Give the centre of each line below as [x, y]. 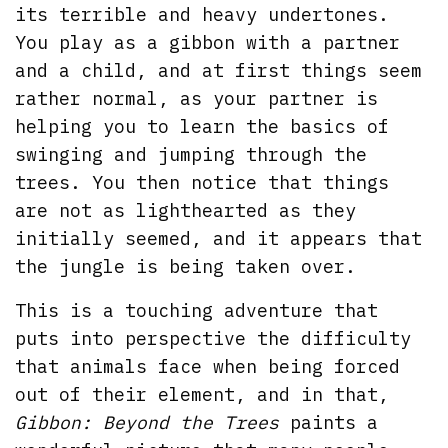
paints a [329, 422]
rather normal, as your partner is [197, 98]
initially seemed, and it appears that [219, 238]
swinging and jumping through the [191, 154]
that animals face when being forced [208, 366]
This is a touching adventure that [197, 310]
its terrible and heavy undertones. [202, 14]
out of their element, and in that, [202, 394]
